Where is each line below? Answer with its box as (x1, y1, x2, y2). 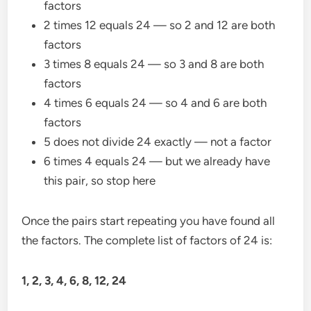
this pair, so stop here (44, 173, 156, 187)
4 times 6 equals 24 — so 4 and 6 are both (44, 95, 267, 110)
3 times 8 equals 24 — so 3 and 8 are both (44, 56, 264, 71)
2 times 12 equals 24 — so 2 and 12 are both (44, 17, 276, 32)
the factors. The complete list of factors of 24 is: (22, 233, 273, 247)
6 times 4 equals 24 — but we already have (44, 153, 271, 168)
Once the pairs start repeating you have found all (22, 213, 276, 228)
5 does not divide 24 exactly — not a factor (44, 134, 272, 149)
